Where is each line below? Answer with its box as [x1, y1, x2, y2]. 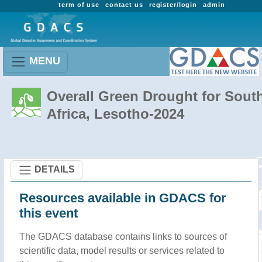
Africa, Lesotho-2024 [47, 106, 184, 122]
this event [19, 206, 78, 220]
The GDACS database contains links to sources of [19, 232, 227, 242]
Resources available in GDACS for [19, 191, 226, 205]
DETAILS [35, 164, 75, 174]
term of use [58, 1, 99, 8]
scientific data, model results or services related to [19, 246, 225, 256]
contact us [105, 1, 143, 8]
